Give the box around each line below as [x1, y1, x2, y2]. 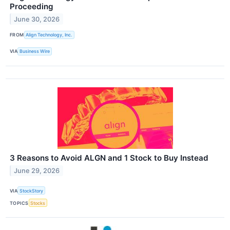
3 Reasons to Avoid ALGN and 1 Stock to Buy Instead [10, 153, 208, 163]
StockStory [20, 187, 44, 194]
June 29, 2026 [14, 166, 60, 175]
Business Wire [20, 48, 50, 54]
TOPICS [10, 200, 29, 206]
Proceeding [10, 1, 53, 11]
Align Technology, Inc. [26, 32, 73, 38]
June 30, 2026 [14, 15, 60, 23]
